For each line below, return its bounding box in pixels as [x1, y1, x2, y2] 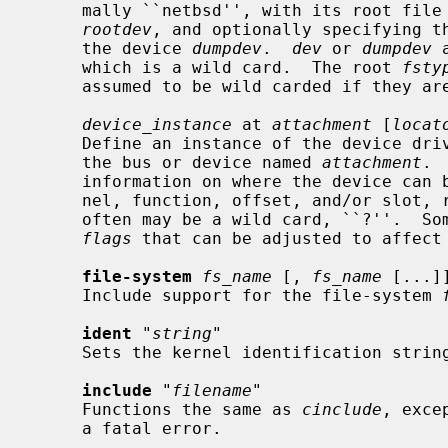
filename [172, 380, 252, 400]
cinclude [302, 399, 382, 419]
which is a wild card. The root [82, 57, 402, 77]
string [152, 323, 212, 343]
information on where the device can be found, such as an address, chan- [32, 171, 82, 191]
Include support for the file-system [82, 285, 442, 305]
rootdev [82, 19, 152, 39]
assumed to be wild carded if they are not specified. [32, 76, 82, 96]
